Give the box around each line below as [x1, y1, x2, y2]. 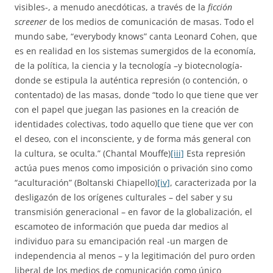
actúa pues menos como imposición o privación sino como [15, 162, 252, 174]
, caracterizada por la [170, 177, 257, 188]
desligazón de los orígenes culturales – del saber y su [15, 191, 233, 203]
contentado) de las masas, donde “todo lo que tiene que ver [15, 89, 258, 101]
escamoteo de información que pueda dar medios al [15, 221, 229, 232]
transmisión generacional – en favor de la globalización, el [15, 206, 252, 218]
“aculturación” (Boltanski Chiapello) [15, 177, 157, 188]
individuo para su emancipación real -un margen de [15, 235, 228, 247]
